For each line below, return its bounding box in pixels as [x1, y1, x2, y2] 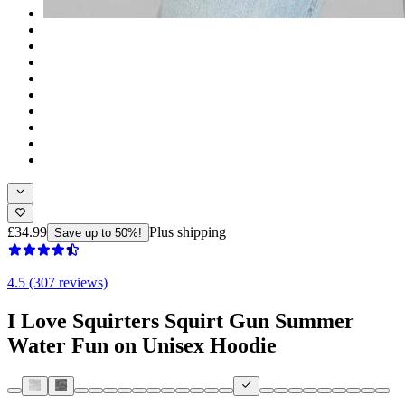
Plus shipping [149, 223, 226, 240]
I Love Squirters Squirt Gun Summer [7, 308, 354, 333]
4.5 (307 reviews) [7, 274, 108, 290]
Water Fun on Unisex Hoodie [7, 333, 277, 357]
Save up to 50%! [54, 225, 142, 240]
